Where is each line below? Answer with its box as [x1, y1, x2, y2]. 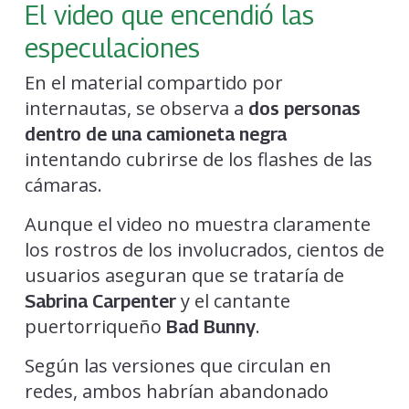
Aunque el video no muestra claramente [24, 211, 371, 236]
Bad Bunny [165, 315, 256, 338]
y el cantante [175, 288, 290, 313]
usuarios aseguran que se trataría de [24, 262, 344, 288]
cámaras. [24, 172, 102, 197]
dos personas [247, 97, 361, 120]
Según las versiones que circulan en [24, 352, 331, 378]
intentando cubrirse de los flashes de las [24, 146, 372, 172]
